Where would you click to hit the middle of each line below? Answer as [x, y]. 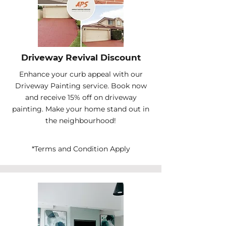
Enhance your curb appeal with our [81, 74]
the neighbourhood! [81, 121]
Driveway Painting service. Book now [81, 86]
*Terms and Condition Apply [81, 149]
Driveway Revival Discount [81, 58]
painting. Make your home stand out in [81, 109]
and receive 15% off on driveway [81, 97]
